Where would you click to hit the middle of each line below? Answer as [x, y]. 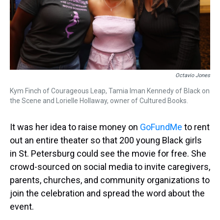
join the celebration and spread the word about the [107, 193]
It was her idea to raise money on [75, 127]
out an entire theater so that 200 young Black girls [106, 140]
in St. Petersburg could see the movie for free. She [108, 154]
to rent [196, 127]
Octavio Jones [193, 76]
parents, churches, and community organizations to [110, 180]
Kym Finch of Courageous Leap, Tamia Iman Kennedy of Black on [110, 91]
